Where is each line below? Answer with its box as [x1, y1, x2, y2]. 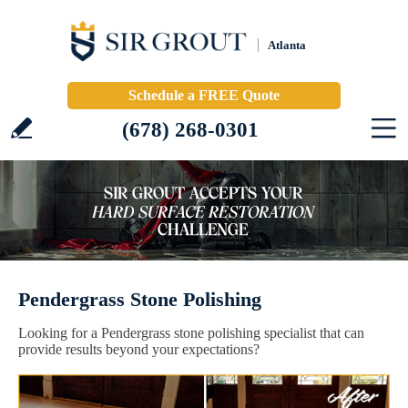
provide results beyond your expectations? [18, 342, 260, 357]
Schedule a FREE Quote [128, 87, 280, 103]
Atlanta [268, 38, 306, 52]
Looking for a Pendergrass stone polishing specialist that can [18, 325, 364, 341]
